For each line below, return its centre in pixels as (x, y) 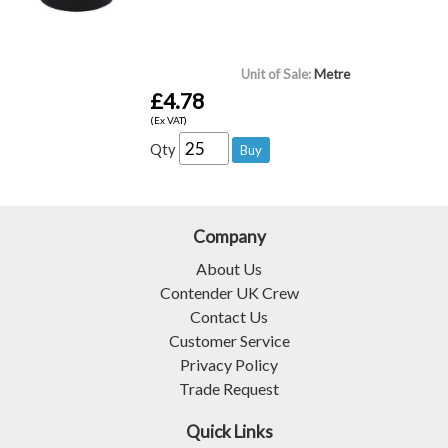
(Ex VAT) (169, 119)
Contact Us (229, 316)
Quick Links (229, 431)
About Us (229, 268)
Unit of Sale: (275, 73)
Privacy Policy (229, 364)
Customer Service (229, 340)
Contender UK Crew (229, 292)
